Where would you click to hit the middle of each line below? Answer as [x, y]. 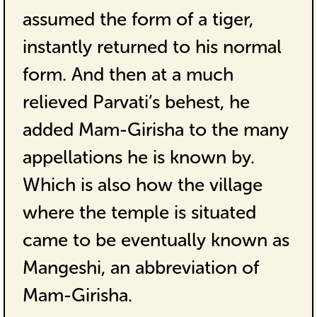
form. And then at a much [128, 74]
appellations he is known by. [138, 157]
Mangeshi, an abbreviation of [140, 267]
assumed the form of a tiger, [138, 19]
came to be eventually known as [156, 240]
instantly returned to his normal [152, 47]
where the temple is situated [139, 212]
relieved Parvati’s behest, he [136, 102]
